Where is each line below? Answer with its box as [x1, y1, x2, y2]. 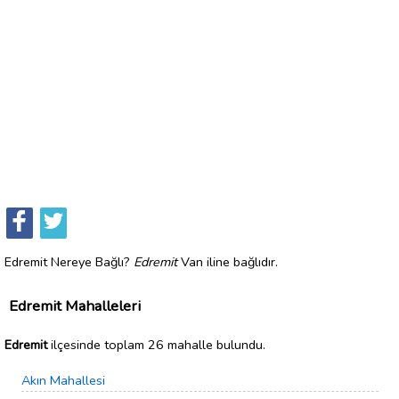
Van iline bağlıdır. [177, 252, 278, 271]
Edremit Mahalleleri [9, 295, 141, 316]
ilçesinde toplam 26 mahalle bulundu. [47, 335, 265, 354]
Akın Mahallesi [21, 371, 105, 390]
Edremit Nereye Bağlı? [4, 252, 134, 271]
